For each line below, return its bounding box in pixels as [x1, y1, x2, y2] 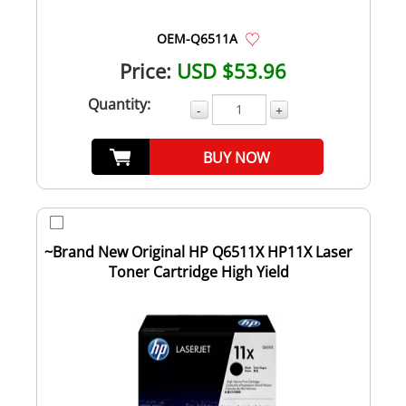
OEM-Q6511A [156, 29, 237, 47]
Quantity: [88, 93, 150, 114]
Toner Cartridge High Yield [108, 261, 289, 282]
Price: [120, 56, 171, 84]
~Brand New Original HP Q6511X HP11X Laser [44, 241, 353, 262]
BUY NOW [203, 147, 271, 168]
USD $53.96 [177, 56, 286, 84]
